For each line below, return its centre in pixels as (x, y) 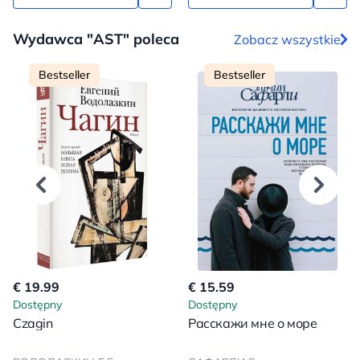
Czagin (33, 323)
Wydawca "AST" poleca (96, 39)
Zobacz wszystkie (287, 39)
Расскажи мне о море (253, 323)
